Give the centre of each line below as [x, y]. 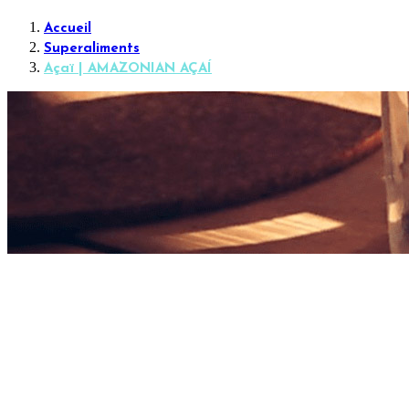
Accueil [68, 29]
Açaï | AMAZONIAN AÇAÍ [128, 69]
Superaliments [92, 49]
